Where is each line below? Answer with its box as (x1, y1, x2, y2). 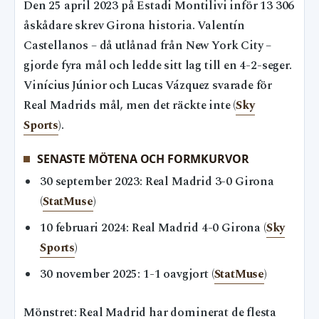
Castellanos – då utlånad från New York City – (23, 36, 272, 55)
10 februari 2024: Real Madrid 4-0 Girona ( (40, 219, 266, 238)
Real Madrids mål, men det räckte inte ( (23, 96, 236, 115)
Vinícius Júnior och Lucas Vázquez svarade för (23, 76, 273, 95)
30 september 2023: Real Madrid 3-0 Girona (40, 173, 274, 192)
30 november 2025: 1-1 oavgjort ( (40, 266, 214, 284)
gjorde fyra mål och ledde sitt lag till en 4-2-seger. (23, 56, 292, 75)
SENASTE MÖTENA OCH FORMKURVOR (37, 150, 249, 167)
